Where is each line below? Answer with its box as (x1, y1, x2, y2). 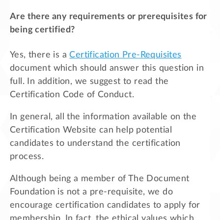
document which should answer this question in (10, 63, 204, 73)
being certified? (10, 25, 75, 34)
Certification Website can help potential (10, 125, 172, 135)
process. (10, 152, 44, 161)
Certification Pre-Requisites (69, 50, 182, 59)
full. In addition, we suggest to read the (10, 77, 169, 86)
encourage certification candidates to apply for (10, 200, 200, 210)
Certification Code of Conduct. (10, 90, 134, 99)
